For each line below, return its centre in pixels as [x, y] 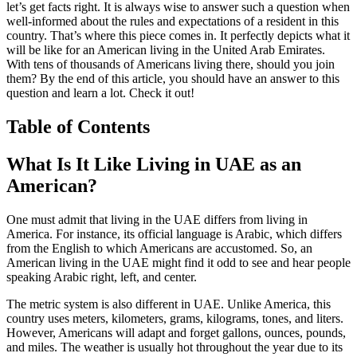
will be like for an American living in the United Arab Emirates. [166, 49]
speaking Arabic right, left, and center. [102, 277]
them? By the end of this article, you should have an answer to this [173, 78]
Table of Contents [78, 126]
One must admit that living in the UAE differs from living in [157, 219]
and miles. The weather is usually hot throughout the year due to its [175, 347]
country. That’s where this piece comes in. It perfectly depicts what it [178, 35]
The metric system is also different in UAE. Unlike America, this [169, 304]
